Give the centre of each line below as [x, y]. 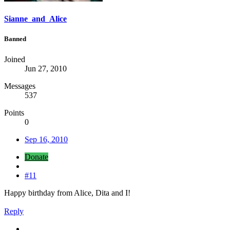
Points [14, 112]
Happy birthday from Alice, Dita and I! [68, 193]
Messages [20, 86]
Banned [15, 39]
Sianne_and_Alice [35, 19]
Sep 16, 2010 [46, 139]
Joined [15, 59]
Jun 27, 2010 [46, 68]
